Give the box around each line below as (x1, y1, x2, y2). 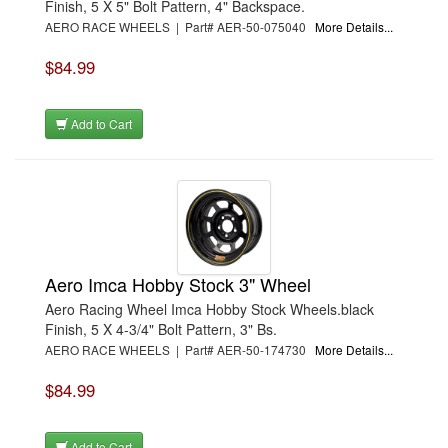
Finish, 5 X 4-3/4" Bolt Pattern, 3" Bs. (45, 318, 277, 339)
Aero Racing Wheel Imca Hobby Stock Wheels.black (45, 298, 374, 319)
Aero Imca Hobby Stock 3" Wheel (45, 270, 311, 297)
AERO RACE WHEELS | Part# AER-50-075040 (45, 17, 315, 35)
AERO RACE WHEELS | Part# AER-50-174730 (45, 340, 315, 358)
